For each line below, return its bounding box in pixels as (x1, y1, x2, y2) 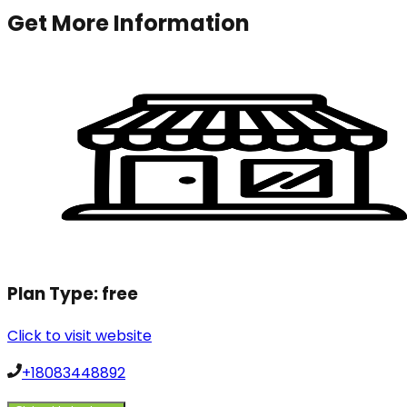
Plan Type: (7, 281, 102, 306)
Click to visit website (7, 324, 152, 346)
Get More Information (7, 8, 250, 39)
